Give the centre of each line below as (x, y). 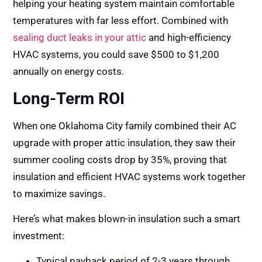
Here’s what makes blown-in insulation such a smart (127, 219)
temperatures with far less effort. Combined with (121, 21)
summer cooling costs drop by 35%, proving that (120, 159)
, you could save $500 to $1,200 (149, 55)
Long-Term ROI (69, 98)
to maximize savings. (59, 193)
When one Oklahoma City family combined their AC (125, 125)
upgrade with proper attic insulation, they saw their (125, 142)
